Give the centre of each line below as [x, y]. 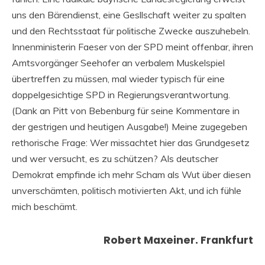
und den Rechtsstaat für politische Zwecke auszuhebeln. [131, 30]
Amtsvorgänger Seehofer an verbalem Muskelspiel [118, 62]
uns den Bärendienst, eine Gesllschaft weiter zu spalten [129, 14]
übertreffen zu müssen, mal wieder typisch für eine [118, 78]
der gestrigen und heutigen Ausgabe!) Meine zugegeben [130, 126]
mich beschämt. [45, 206]
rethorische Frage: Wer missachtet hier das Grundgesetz [131, 142]
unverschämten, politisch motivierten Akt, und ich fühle [127, 190]
